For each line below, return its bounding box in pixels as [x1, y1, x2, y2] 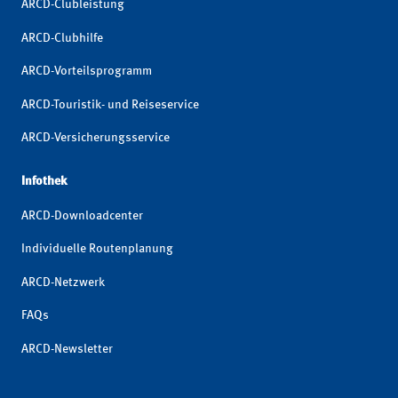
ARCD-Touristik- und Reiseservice [21, 98, 199, 111]
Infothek [21, 174, 67, 187]
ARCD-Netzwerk [21, 275, 105, 289]
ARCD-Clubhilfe [21, 31, 103, 44]
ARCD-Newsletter [21, 342, 113, 355]
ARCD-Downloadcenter [21, 209, 143, 222]
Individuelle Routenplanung [21, 243, 173, 256]
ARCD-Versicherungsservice [21, 131, 170, 144]
